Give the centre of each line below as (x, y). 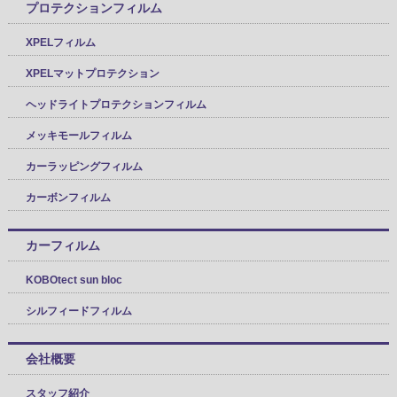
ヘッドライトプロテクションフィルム (116, 105)
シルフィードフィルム (78, 311)
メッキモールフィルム (78, 136)
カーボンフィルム (68, 198)
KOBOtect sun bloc (74, 280)
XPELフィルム (60, 43)
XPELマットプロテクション (92, 74)
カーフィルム (62, 246)
